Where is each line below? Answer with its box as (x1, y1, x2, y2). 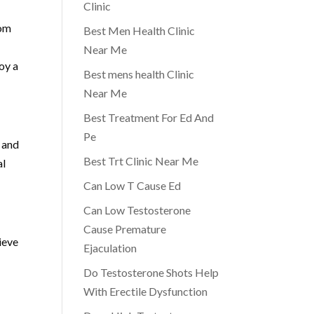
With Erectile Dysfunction (83, 285, 208, 298)
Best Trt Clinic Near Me (83, 154, 199, 168)
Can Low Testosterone (83, 203, 191, 217)
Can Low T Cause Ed (83, 179, 182, 192)
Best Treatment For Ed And (83, 111, 214, 124)
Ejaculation (83, 241, 137, 254)
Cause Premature (83, 222, 167, 235)
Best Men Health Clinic (83, 24, 196, 37)
